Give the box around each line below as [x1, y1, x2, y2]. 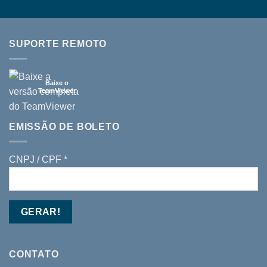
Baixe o [45, 79, 69, 87]
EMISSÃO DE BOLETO [9, 122, 120, 132]
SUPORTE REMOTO [9, 39, 107, 49]
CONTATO [9, 249, 59, 260]
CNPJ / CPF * [9, 154, 67, 164]
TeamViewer [38, 87, 76, 95]
